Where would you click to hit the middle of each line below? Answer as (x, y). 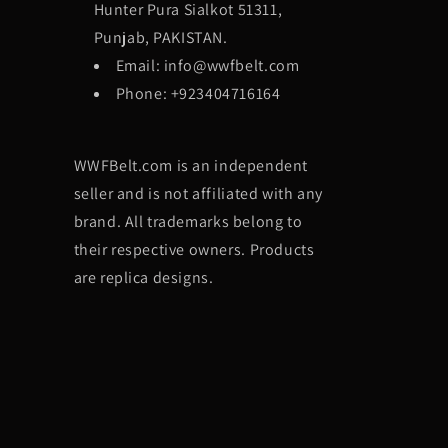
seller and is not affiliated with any (198, 194)
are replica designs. (143, 278)
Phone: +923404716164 (198, 94)
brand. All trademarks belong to (188, 222)
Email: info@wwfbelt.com (207, 66)
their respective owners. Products (194, 250)
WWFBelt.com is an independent (190, 166)
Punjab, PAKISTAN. (160, 38)
